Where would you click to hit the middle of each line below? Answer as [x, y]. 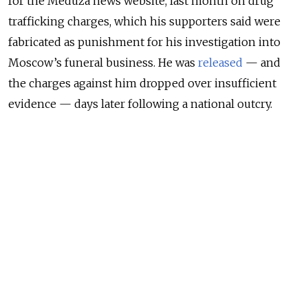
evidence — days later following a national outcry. [142, 104]
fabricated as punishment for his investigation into [144, 42]
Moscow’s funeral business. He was [103, 63]
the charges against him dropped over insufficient [142, 83]
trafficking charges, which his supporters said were [144, 21]
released [220, 63]
